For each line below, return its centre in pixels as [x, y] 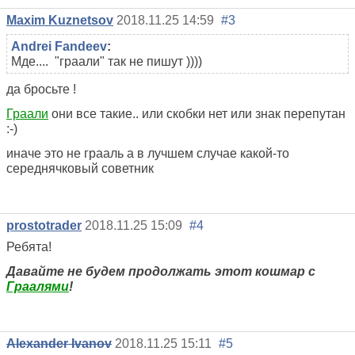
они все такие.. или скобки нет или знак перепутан [197, 114]
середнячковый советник [80, 169]
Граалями [38, 287]
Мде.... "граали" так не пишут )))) [107, 62]
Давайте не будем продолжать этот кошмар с [161, 272]
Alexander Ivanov [59, 344]
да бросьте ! [41, 90]
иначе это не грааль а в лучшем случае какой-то [148, 154]
